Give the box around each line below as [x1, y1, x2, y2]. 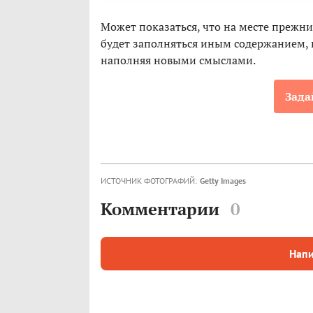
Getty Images [200, 175, 246, 187]
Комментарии [101, 198, 219, 221]
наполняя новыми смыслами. [101, 52, 256, 68]
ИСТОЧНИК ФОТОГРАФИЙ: [101, 175, 197, 187]
